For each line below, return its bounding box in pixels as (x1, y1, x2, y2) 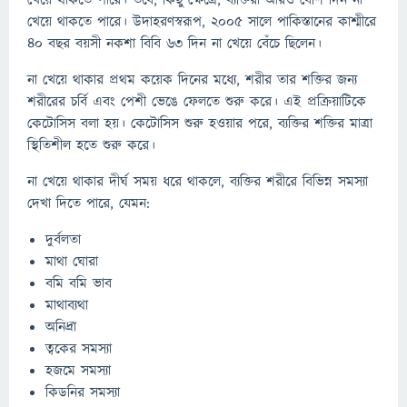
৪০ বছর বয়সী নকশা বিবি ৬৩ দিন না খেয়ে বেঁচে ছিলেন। (27, 34, 322, 55)
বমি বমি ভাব (45, 273, 112, 294)
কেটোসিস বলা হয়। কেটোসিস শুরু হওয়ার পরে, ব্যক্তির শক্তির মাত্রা (27, 114, 372, 134)
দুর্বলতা (45, 230, 81, 251)
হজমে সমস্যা (45, 361, 111, 382)
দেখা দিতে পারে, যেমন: (27, 194, 150, 214)
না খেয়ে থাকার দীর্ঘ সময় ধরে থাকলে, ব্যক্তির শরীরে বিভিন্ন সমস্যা (27, 172, 368, 193)
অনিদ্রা (45, 317, 76, 338)
